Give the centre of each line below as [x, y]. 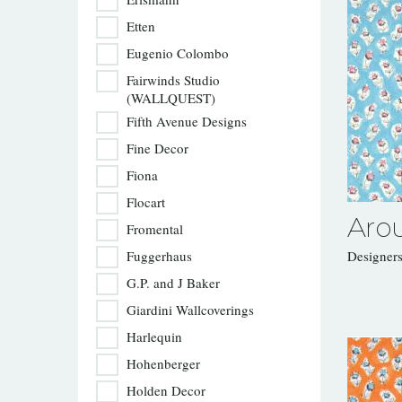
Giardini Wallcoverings [190, 310]
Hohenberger [163, 363]
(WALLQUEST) [171, 98]
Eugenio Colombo [178, 53]
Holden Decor [166, 390]
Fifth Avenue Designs [187, 121]
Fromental [155, 229]
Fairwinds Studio [173, 80]
